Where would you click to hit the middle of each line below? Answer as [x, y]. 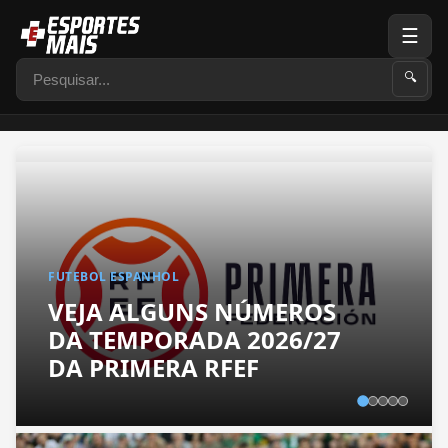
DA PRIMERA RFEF [153, 368]
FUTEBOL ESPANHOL [113, 277]
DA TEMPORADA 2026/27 [194, 340]
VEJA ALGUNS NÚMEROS [192, 312]
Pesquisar [52, 68]
